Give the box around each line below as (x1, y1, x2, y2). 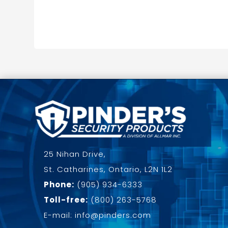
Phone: (44, 179, 75, 190)
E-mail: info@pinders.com (44, 210, 152, 221)
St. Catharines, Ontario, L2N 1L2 (44, 164, 173, 175)
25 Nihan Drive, (44, 149, 106, 160)
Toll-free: (44, 194, 89, 206)
